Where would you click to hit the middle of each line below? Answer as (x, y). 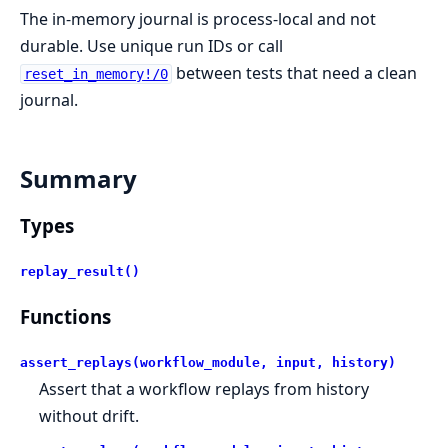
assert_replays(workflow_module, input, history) (208, 362)
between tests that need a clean (294, 73)
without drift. (89, 415)
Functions (65, 317)
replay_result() (80, 271)
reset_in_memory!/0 (95, 74)
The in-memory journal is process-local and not (198, 19)
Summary (78, 178)
